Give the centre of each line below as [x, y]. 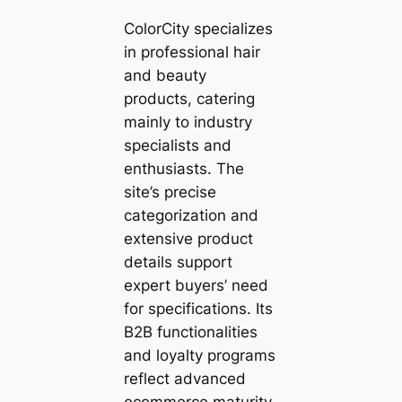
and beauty [165, 75]
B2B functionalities [190, 332]
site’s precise [170, 192]
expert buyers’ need [196, 285]
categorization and [191, 215]
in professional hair [192, 52]
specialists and [177, 145]
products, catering [189, 98]
